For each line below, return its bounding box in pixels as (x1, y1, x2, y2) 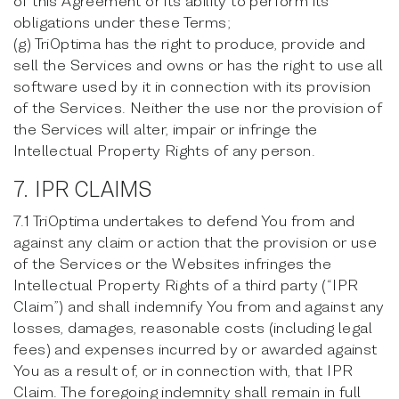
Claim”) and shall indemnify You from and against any (13, 297, 385, 315)
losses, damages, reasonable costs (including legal (13, 318, 372, 337)
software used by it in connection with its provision (13, 77, 371, 95)
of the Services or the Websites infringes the (13, 254, 331, 273)
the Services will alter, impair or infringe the (13, 119, 318, 138)
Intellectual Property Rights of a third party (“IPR (13, 275, 359, 294)
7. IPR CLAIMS (13, 176, 152, 202)
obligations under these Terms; (13, 12, 231, 31)
